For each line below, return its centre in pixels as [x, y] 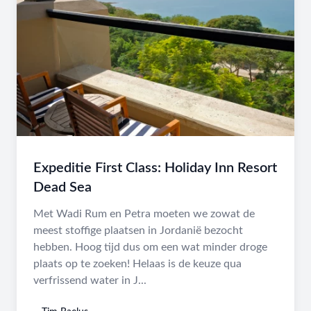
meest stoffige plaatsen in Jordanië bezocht [138, 230]
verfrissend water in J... [90, 280]
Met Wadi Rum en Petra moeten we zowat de [144, 214]
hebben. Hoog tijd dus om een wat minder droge [150, 247]
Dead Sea [62, 187]
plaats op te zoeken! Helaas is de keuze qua [137, 264]
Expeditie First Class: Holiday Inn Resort [155, 168]
